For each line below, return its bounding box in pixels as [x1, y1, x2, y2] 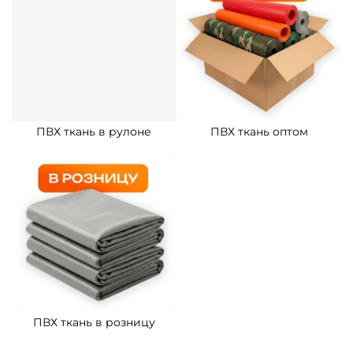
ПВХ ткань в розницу [32, 315, 155, 330]
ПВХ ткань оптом [210, 124, 308, 139]
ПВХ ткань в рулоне [36, 124, 151, 139]
